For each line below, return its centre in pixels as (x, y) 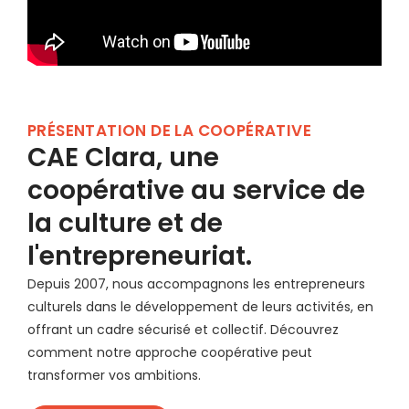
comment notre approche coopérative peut (170, 352)
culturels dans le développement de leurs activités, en (200, 307)
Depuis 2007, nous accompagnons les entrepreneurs (196, 284)
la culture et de (125, 223)
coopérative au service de (196, 190)
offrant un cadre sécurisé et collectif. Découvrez (183, 330)
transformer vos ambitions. (114, 375)
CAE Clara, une (123, 157)
